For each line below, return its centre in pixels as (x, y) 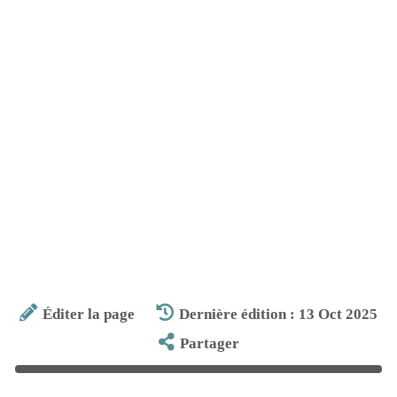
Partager (209, 343)
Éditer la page (88, 314)
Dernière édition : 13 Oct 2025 (279, 314)
